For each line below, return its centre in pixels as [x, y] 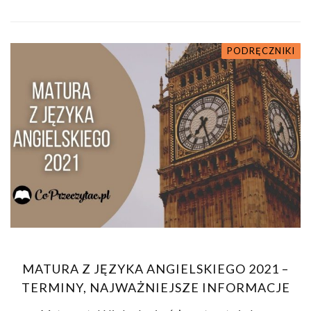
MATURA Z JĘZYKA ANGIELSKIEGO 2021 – [155, 268]
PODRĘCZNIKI [261, 51]
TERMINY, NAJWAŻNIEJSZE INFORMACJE [155, 287]
